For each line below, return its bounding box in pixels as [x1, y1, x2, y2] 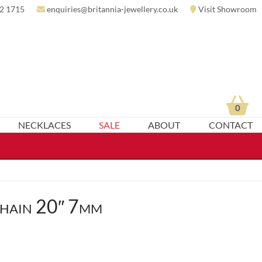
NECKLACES [18, 119, 71, 130]
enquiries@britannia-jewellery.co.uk [47, 4, 178, 14]
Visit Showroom [198, 4, 257, 14]
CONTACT [208, 119, 253, 130]
